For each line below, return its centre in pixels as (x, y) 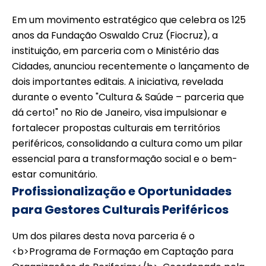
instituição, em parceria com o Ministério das (115, 51)
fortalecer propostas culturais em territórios (116, 128)
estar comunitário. (55, 175)
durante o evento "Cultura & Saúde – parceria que (128, 97)
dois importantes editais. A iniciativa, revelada (118, 82)
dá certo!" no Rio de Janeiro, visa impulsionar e (119, 113)
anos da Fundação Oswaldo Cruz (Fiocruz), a (115, 36)
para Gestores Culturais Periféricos (120, 210)
